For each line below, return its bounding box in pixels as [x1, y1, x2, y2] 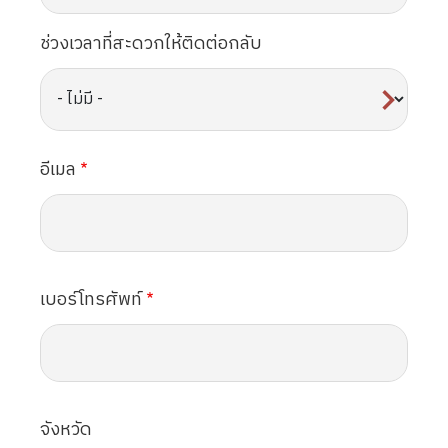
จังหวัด [40, 414, 92, 445]
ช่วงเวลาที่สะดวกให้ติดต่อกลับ [40, 28, 262, 59]
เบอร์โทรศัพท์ [40, 284, 142, 315]
